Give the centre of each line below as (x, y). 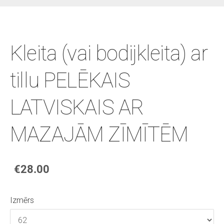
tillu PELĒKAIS (70, 80)
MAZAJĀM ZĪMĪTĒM (99, 134)
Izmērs (22, 200)
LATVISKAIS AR (77, 107)
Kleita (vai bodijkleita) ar (109, 53)
